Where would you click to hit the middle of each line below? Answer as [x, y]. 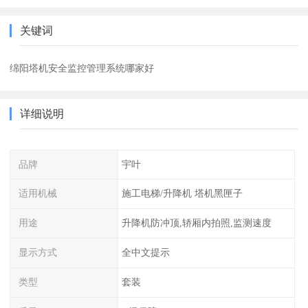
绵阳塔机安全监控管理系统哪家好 [82, 68]
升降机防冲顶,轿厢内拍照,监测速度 [196, 223]
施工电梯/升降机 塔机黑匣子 [182, 194]
